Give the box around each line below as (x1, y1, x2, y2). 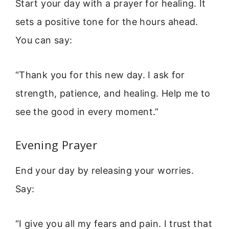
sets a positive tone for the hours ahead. (15, 16, 198, 27)
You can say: (15, 34, 73, 45)
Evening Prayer (15, 136, 98, 152)
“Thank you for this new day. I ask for (15, 70, 185, 81)
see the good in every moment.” (15, 106, 159, 118)
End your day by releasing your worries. (15, 165, 194, 176)
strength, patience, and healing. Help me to (15, 88, 211, 99)
